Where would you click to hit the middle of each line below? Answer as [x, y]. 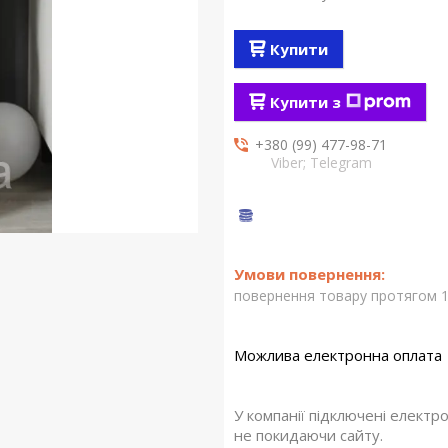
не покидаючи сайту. [308, 434]
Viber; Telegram [321, 162]
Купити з [305, 102]
